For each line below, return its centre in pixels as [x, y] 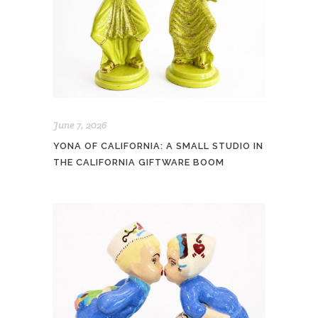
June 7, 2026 [80, 125]
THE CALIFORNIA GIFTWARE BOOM [139, 162]
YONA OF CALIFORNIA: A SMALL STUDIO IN [158, 146]
